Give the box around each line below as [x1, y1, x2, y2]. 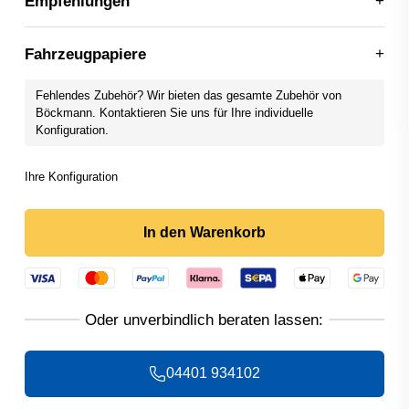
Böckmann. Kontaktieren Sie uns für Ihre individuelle [35, 105, 313, 120]
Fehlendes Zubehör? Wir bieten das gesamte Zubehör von [35, 88, 341, 102]
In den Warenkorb [142, 225, 266, 241]
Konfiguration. [35, 122, 109, 137]
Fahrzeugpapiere [24, 45, 146, 62]
